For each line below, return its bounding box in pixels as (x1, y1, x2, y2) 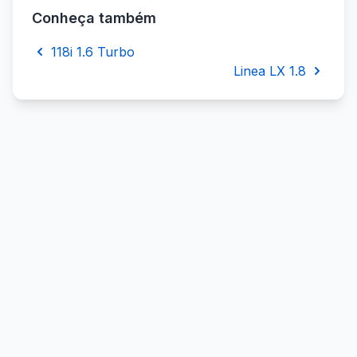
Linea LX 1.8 (233, 63, 306, 80)
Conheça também (32, 10, 156, 27)
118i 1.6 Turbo (51, 44, 135, 61)
